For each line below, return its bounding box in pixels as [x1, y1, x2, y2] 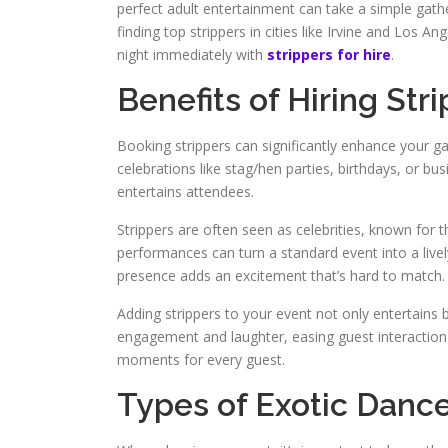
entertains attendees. [117, 182, 254, 201]
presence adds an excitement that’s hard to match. [117, 266, 445, 285]
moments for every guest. [117, 350, 285, 369]
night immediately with [117, 45, 267, 64]
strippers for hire [267, 45, 391, 64]
